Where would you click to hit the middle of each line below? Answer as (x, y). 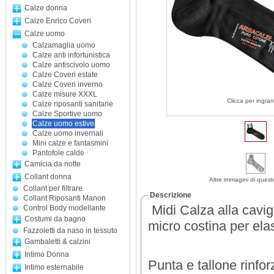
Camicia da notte (53, 164)
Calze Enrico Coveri (58, 21)
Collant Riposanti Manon (65, 198)
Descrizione (171, 195)
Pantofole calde (58, 153)
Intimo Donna (47, 254)
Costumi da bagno (55, 219)
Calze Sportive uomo (67, 114)
